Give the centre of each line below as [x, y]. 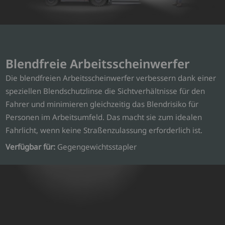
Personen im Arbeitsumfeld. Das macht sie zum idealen [104, 117]
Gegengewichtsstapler [96, 147]
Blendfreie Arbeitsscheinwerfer [98, 63]
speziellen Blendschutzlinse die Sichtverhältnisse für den [105, 91]
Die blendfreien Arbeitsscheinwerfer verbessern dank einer [111, 78]
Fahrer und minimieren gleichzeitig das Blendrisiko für [102, 104]
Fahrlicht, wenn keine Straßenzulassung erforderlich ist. [104, 130]
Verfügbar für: [31, 147]
